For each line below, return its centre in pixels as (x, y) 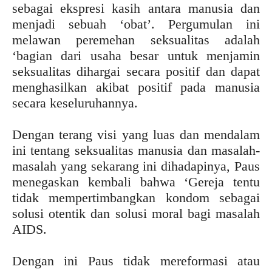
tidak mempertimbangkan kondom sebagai (136, 198)
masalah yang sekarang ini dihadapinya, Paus (136, 166)
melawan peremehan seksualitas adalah (136, 40)
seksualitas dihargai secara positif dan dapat (136, 71)
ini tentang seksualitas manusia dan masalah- (136, 150)
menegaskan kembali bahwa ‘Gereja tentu (136, 182)
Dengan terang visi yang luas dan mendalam (136, 134)
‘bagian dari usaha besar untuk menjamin (136, 56)
